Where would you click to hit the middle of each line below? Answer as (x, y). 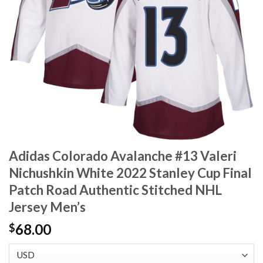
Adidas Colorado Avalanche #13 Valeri (123, 156)
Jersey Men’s (47, 207)
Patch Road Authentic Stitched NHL (115, 190)
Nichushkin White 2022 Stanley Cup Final (130, 173)
